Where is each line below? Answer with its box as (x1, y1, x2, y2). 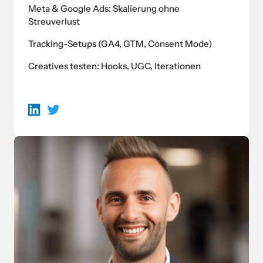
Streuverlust (28, 15, 80, 27)
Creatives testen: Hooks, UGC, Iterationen (28, 60, 201, 72)
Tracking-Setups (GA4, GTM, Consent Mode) (28, 38, 213, 49)
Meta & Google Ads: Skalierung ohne (28, 2, 180, 14)
